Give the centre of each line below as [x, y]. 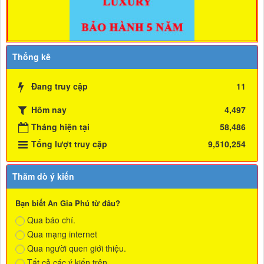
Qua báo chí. [51, 220]
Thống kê [32, 56]
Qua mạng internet [62, 234]
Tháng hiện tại [60, 126]
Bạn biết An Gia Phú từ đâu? [68, 203]
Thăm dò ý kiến [43, 176]
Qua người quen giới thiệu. [77, 248]
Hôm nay [49, 109]
